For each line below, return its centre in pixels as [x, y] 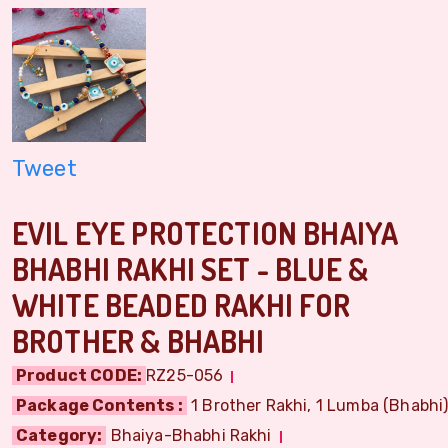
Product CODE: [79, 375]
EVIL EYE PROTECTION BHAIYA [205, 232]
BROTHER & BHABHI [138, 340]
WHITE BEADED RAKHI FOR [181, 304]
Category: [59, 435]
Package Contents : [99, 405]
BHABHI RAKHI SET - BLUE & [190, 268]
